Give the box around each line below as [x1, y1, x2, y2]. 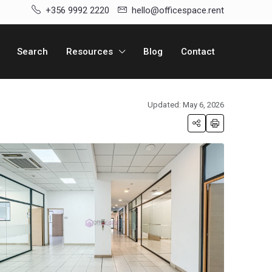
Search [17, 46, 48, 57]
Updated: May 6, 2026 [148, 100, 224, 109]
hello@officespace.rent [132, 5, 224, 16]
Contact [181, 46, 215, 57]
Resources [66, 46, 113, 57]
